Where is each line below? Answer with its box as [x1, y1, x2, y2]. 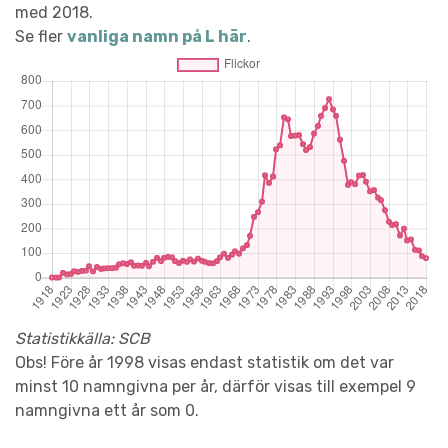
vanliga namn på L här [67, 26, 247, 46]
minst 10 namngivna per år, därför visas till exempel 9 [15, 376, 416, 396]
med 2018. [15, 2, 93, 22]
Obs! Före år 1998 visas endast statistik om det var [15, 352, 394, 372]
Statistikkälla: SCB [15, 328, 150, 348]
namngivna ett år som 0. [15, 400, 199, 420]
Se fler [15, 26, 67, 46]
